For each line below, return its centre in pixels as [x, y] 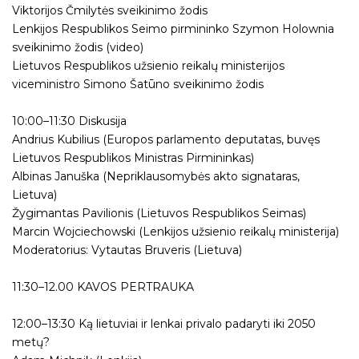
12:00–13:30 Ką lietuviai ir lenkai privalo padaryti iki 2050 [164, 324]
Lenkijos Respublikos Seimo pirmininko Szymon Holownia [173, 29]
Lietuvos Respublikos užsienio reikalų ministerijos [148, 66]
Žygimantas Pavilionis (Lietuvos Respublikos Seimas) [159, 214]
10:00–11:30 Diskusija [69, 121]
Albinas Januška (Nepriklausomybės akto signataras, [156, 177]
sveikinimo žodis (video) [78, 48]
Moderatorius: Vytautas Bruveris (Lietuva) [127, 250]
